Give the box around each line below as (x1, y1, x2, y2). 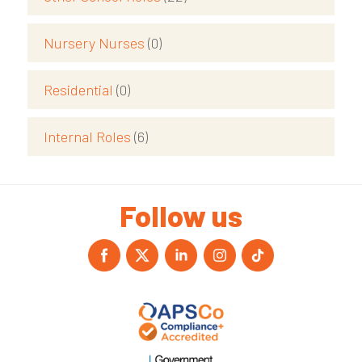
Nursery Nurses (43, 34, 148, 53)
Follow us (119, 198, 242, 234)
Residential (43, 81, 116, 99)
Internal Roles (43, 128, 134, 146)
